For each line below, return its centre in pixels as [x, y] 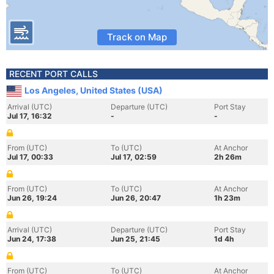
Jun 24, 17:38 [32, 239]
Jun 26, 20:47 [136, 198]
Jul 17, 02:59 [134, 157]
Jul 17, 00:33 [30, 157]
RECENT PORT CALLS [54, 74]
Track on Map [137, 37]
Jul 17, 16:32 [30, 116]
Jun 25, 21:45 [135, 239]
